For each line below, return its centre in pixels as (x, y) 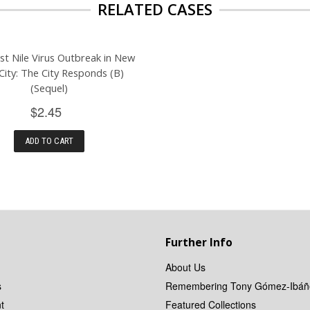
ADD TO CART (49, 140)
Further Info (199, 242)
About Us (185, 267)
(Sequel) (49, 88)
